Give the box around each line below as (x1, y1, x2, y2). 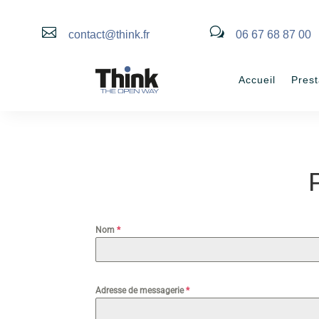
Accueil (239, 74, 276, 85)
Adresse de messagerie (95, 286, 187, 296)
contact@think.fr (68, 28, 150, 41)
